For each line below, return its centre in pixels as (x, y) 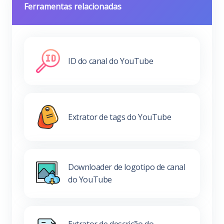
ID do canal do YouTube (111, 61)
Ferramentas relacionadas (73, 6)
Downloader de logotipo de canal (127, 167)
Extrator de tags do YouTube (120, 117)
